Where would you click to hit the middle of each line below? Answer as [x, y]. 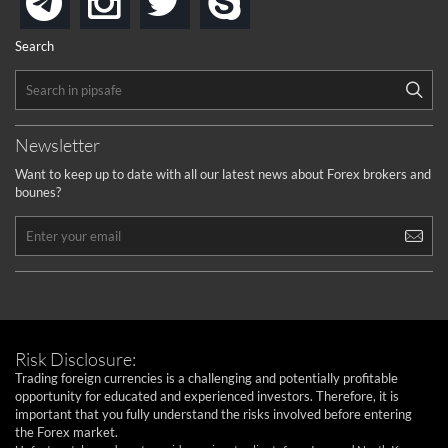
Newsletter [57, 145]
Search [34, 46]
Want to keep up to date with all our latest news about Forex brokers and [223, 174]
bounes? [38, 192]
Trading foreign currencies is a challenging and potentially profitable [206, 378]
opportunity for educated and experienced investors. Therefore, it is [207, 396]
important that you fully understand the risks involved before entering [213, 414]
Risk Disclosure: [75, 359]
